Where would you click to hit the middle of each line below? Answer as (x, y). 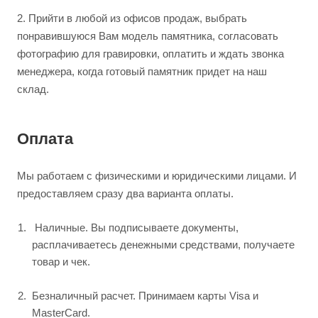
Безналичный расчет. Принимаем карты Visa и (145, 296)
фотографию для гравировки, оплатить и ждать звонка (150, 54)
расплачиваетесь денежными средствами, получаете (163, 245)
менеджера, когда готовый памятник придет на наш (142, 71)
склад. (33, 89)
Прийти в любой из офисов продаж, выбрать (138, 18)
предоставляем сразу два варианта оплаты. (125, 194)
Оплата (45, 139)
